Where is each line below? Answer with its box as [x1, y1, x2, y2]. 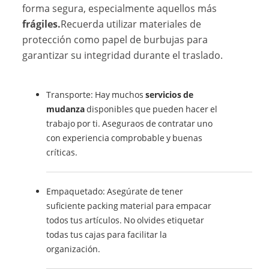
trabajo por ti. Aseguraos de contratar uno [46, 117, 213, 129]
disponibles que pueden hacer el [85, 103, 218, 115]
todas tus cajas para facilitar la [46, 228, 168, 240]
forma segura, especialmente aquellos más [22, 1, 217, 15]
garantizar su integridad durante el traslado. [22, 48, 223, 62]
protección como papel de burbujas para [22, 32, 208, 46]
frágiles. [22, 17, 61, 31]
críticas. [46, 146, 78, 158]
